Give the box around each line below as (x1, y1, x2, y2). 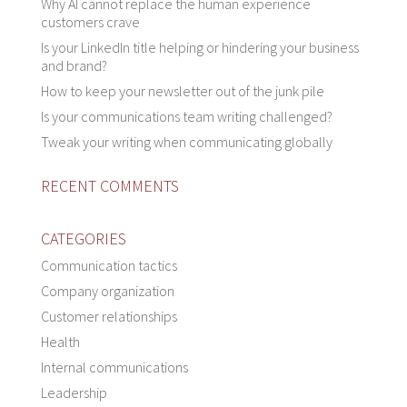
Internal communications (40, 358, 188, 377)
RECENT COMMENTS (40, 175, 179, 197)
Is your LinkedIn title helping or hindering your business (40, 38, 359, 57)
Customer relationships (40, 307, 177, 326)
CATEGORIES (40, 228, 126, 250)
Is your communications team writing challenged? (40, 107, 333, 126)
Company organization (40, 282, 174, 301)
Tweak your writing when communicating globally (40, 133, 333, 152)
